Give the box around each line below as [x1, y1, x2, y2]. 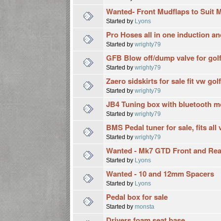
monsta [135, 203, 155, 210]
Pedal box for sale [106, 191, 168, 202]
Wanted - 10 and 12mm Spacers [106, 168, 215, 179]
